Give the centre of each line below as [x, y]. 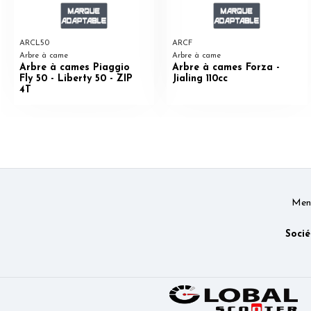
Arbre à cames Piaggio [74, 67]
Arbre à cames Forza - [226, 67]
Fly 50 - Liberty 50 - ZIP [76, 78]
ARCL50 [34, 43]
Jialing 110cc [200, 78]
